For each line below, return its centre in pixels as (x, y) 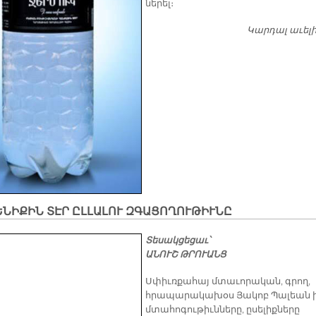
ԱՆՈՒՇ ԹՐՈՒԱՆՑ (186, 255)
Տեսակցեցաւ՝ (179, 241)
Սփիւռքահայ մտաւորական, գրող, (228, 282)
